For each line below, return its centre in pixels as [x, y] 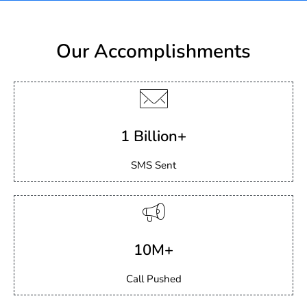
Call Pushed [153, 279]
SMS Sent [153, 165]
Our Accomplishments [153, 51]
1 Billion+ [153, 136]
